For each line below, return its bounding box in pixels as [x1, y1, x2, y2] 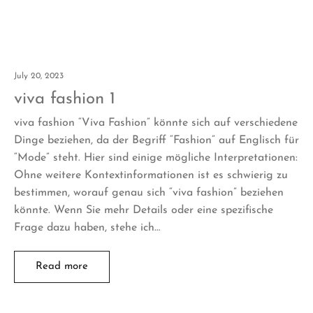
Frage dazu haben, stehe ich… [14, 222, 160, 234]
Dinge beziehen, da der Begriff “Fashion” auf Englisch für [14, 135, 299, 147]
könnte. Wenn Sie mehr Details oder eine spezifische [14, 205, 273, 217]
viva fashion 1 [14, 91, 115, 108]
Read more [36, 261, 88, 272]
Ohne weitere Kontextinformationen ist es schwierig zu [14, 170, 288, 182]
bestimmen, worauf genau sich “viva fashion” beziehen [14, 187, 284, 199]
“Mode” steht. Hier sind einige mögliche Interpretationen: [14, 152, 298, 164]
